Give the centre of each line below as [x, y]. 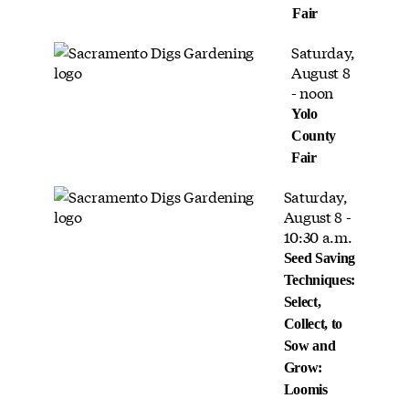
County [313, 135]
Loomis [305, 389]
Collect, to [313, 323]
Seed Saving [319, 257]
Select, [302, 301]
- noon [312, 91]
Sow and [309, 345]
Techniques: [319, 279]
